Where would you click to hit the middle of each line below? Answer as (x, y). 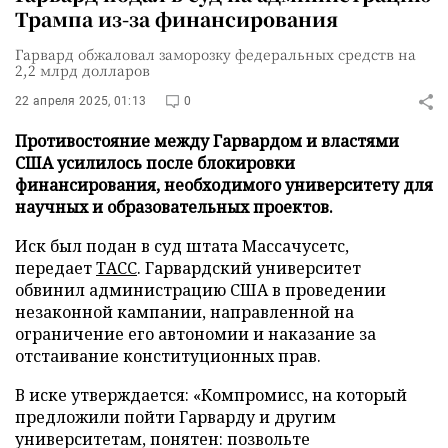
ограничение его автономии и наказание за (195, 334)
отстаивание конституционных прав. (168, 356)
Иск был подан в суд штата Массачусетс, (182, 246)
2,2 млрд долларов (82, 70)
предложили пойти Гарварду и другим (175, 417)
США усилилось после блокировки (155, 163)
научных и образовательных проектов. (174, 207)
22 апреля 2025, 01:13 (81, 101)
